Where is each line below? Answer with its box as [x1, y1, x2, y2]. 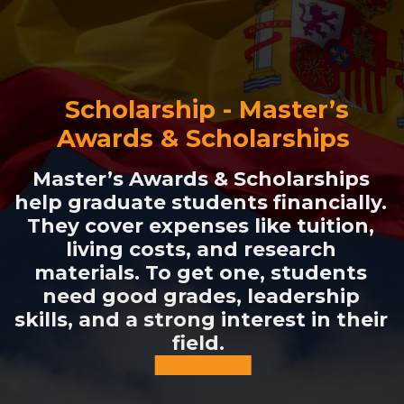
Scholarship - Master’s [64, 95, 349, 125]
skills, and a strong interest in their [14, 307, 388, 331]
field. [171, 330, 230, 354]
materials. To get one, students [34, 260, 368, 284]
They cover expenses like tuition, [27, 213, 375, 237]
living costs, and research [65, 236, 336, 261]
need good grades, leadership [41, 283, 360, 308]
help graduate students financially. [14, 189, 388, 214]
